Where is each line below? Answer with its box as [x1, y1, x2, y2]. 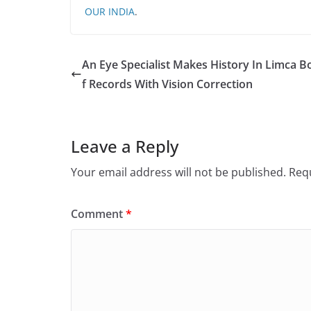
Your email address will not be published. [71, 165, 286, 180]
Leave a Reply [71, 135, 178, 158]
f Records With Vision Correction [82, 76, 253, 92]
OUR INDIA [85, 5, 135, 19]
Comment [71, 206, 126, 222]
